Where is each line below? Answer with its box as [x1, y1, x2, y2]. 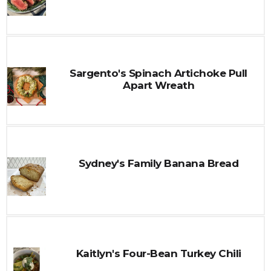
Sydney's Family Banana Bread [79, 157, 238, 169]
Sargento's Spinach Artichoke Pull [70, 67, 247, 79]
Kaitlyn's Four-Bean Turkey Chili [76, 247, 241, 260]
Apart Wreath [123, 79, 194, 91]
